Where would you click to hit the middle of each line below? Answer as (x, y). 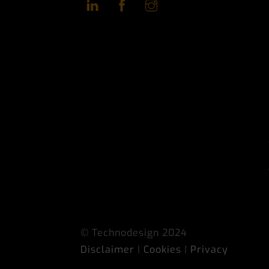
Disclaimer (108, 249)
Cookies (163, 249)
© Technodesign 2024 (134, 232)
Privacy (210, 249)
